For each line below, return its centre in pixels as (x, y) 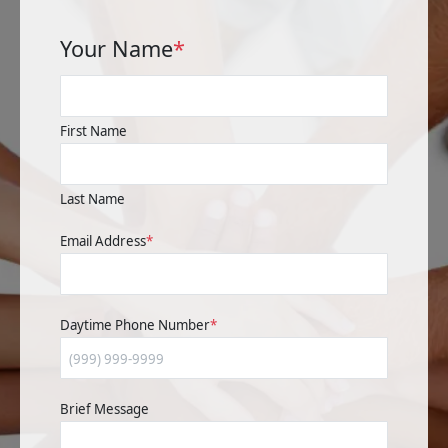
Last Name (92, 198)
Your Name (116, 48)
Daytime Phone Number (135, 324)
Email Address (103, 240)
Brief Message (104, 408)
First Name (93, 130)
